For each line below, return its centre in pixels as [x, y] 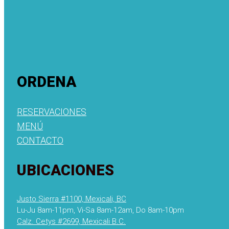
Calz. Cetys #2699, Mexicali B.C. [71, 222]
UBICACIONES [65, 170]
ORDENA [47, 82]
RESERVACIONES [52, 112]
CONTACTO [40, 141]
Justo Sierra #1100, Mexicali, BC [72, 199]
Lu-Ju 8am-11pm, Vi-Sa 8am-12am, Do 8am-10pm [100, 210]
